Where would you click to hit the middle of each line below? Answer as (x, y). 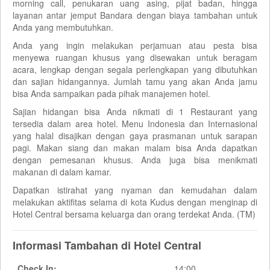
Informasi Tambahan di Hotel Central (107, 245)
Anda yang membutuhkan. (63, 27)
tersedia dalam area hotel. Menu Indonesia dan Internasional (135, 123)
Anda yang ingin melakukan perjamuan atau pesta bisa (135, 45)
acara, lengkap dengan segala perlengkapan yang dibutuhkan (135, 69)
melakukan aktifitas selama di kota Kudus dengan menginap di (135, 202)
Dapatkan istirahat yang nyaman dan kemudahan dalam (135, 190)
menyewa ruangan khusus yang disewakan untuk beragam (135, 57)
